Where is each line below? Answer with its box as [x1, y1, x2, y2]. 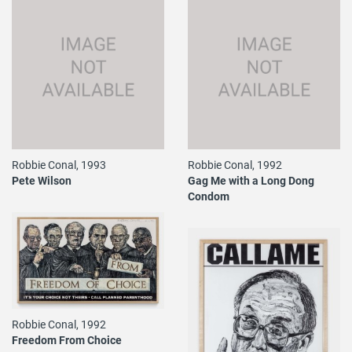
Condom [188, 188, 229, 203]
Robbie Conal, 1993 [12, 156, 106, 172]
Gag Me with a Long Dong [188, 172, 314, 188]
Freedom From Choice [12, 332, 122, 347]
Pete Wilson [12, 172, 71, 188]
